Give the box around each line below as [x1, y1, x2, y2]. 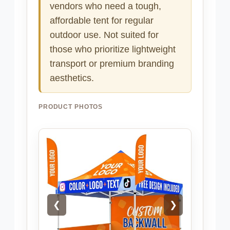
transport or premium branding [50, 59, 174, 69]
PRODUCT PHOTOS [39, 103, 103, 111]
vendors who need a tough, [50, 1, 161, 12]
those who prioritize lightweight [50, 44, 176, 55]
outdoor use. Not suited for [50, 30, 159, 41]
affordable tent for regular [50, 15, 154, 26]
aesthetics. [50, 73, 94, 84]
